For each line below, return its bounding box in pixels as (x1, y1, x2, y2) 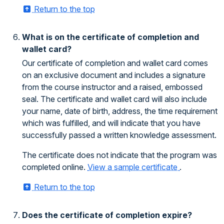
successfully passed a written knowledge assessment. (22, 130, 216, 140)
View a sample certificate (87, 162, 179, 172)
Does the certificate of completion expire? (22, 210, 192, 220)
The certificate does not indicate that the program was (22, 150, 217, 160)
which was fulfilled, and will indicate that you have (22, 118, 200, 128)
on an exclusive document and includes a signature (22, 70, 205, 80)
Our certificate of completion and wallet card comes (22, 58, 208, 68)
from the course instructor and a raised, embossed (22, 82, 202, 92)
